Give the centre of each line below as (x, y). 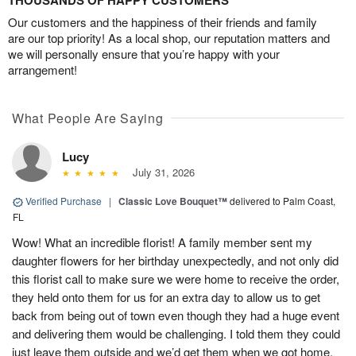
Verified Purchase (64, 201)
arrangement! (43, 70)
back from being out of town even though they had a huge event (176, 315)
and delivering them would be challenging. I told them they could (176, 334)
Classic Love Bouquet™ (173, 201)
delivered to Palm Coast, (282, 201)
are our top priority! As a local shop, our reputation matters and (169, 38)
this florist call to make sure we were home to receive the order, (176, 279)
